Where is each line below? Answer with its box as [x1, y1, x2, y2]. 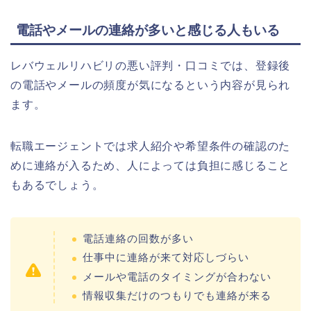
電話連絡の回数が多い [83, 233, 194, 245]
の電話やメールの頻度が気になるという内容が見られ [10, 79, 291, 92]
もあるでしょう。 [10, 179, 104, 192]
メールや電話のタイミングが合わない [83, 270, 271, 283]
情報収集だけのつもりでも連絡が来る [83, 289, 271, 302]
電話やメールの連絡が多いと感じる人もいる [16, 23, 280, 38]
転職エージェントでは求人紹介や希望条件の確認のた [10, 140, 291, 153]
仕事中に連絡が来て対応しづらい [83, 251, 249, 264]
